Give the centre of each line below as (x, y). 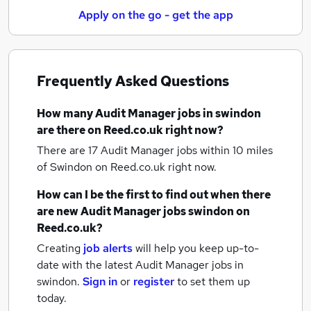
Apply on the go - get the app (155, 15)
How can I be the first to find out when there (154, 195)
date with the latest (85, 265)
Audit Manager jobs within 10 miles (187, 150)
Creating (59, 248)
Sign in (100, 281)
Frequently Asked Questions (133, 81)
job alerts (108, 248)
